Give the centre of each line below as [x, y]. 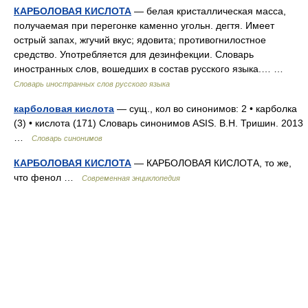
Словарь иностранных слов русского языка [92, 84]
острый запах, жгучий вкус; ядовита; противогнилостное [140, 40]
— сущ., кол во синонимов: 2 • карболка [206, 109]
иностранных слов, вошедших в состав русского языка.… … [151, 69]
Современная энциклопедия [131, 178]
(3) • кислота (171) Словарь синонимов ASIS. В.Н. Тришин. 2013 [158, 123]
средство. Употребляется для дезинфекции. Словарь [134, 55]
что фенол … [48, 178]
